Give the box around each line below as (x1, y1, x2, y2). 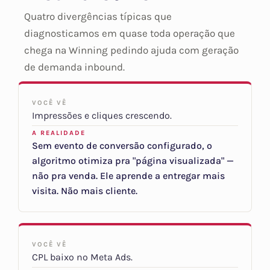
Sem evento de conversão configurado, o (32, 140, 212, 152)
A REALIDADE (32, 129, 86, 137)
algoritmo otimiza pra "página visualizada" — (32, 155, 234, 167)
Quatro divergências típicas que (24, 10, 172, 23)
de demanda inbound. (24, 61, 125, 74)
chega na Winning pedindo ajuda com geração (24, 44, 239, 57)
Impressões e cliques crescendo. (32, 110, 172, 122)
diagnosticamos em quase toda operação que (24, 27, 235, 40)
